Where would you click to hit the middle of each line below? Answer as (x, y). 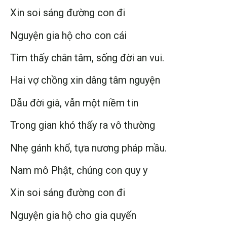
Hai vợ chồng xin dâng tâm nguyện (85, 80)
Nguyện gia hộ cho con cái (68, 35)
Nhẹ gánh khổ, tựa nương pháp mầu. (88, 148)
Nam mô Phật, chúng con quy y (79, 170)
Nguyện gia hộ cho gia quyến (73, 215)
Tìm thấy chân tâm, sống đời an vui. (87, 58)
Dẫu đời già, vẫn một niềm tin (74, 103)
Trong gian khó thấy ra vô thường (83, 125)
